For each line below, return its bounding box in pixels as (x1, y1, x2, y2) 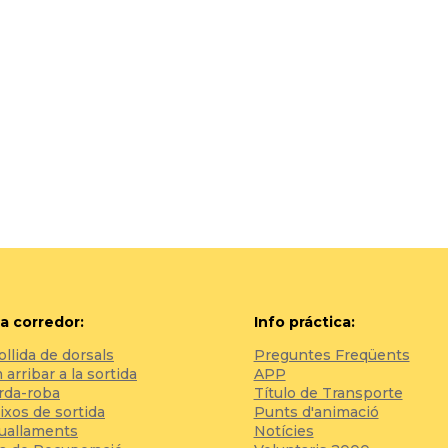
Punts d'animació (253, 402, 379, 421)
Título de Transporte (253, 383, 403, 402)
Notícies (253, 421, 314, 440)
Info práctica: (253, 312, 355, 331)
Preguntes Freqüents (253, 345, 410, 364)
